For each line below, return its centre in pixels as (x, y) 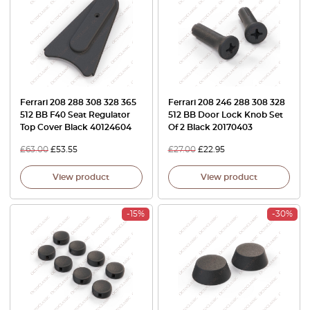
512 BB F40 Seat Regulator (75, 115)
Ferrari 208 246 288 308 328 (226, 102)
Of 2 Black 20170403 (210, 127)
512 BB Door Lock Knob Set (225, 115)
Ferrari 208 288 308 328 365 (78, 102)
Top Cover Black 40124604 (76, 127)
